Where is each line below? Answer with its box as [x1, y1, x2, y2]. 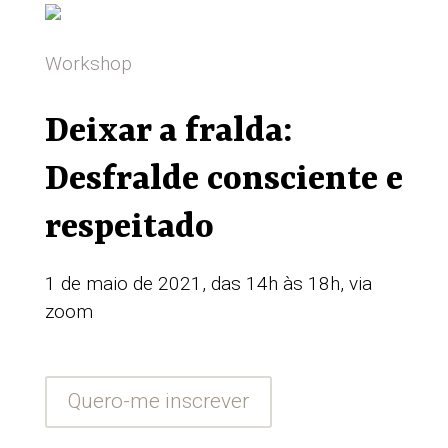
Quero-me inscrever [67, 389, 249, 414]
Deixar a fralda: [44, 112, 293, 152]
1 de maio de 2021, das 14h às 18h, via [44, 272, 372, 295]
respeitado [44, 208, 214, 248]
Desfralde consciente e [44, 160, 403, 200]
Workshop [44, 52, 132, 75]
